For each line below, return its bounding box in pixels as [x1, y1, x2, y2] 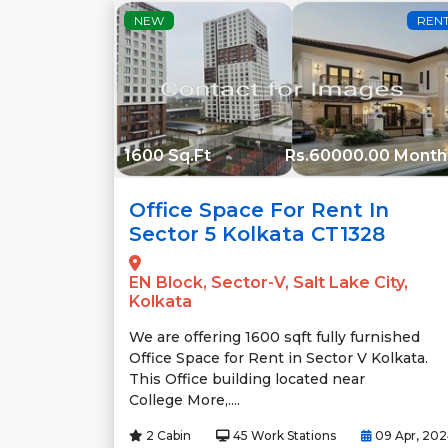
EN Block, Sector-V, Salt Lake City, [129, 273, 408, 293]
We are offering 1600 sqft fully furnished [129, 328, 420, 347]
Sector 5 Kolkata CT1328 [129, 222, 385, 247]
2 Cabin [143, 428, 191, 444]
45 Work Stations [230, 428, 336, 444]
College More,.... [129, 391, 240, 410]
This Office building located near [129, 370, 365, 389]
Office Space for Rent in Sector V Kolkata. [129, 349, 428, 368]
